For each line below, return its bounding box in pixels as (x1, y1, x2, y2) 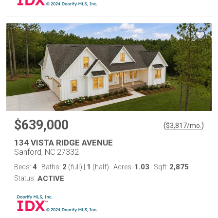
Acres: (113, 163, 134, 171)
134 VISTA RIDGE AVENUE (14, 138, 113, 147)
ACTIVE (37, 174, 64, 183)
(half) (91, 163, 109, 171)
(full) (67, 163, 84, 171)
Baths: (41, 163, 62, 171)
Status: (14, 174, 36, 182)
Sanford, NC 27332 (14, 147, 79, 157)
